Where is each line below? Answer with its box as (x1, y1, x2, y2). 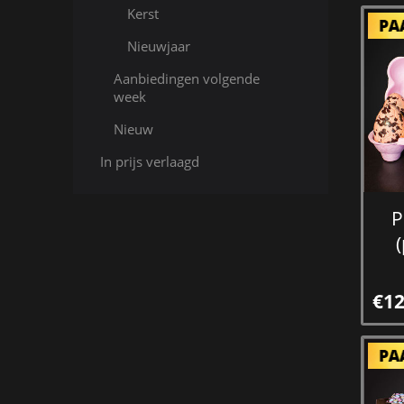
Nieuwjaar (126, 37, 190, 55)
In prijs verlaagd (99, 152, 199, 170)
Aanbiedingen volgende (113, 69, 260, 87)
